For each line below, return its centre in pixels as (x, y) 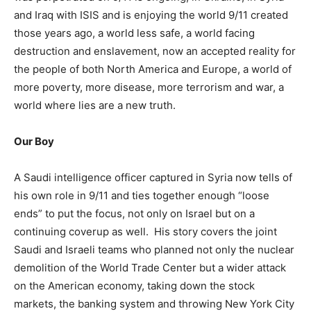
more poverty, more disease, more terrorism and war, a (149, 87)
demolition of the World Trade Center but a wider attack (150, 267)
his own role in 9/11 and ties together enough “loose (142, 195)
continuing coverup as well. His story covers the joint (145, 231)
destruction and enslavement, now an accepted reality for (155, 51)
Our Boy (34, 141)
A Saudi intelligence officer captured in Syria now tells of (153, 177)
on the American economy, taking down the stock (134, 285)
